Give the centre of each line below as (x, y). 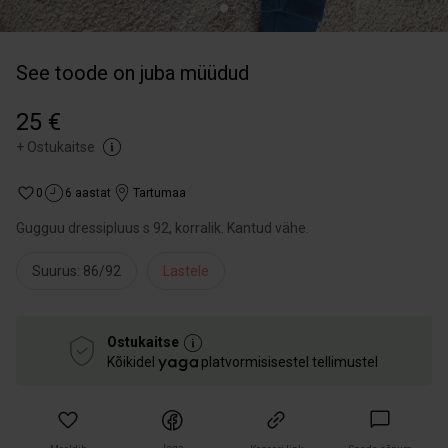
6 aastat (88, 193)
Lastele (186, 271)
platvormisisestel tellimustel (288, 362)
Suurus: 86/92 (76, 271)
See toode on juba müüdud (132, 73)
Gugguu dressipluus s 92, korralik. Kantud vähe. (162, 228)
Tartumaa (159, 193)
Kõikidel (132, 362)
